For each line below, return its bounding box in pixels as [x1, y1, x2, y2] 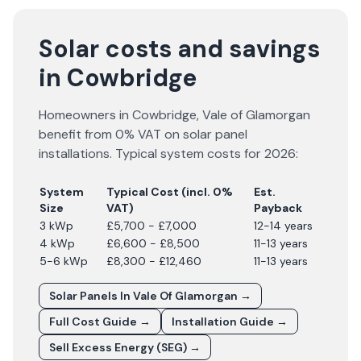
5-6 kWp [39, 254, 88, 268]
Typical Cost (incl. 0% [106, 185, 233, 199]
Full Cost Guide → [49, 314, 151, 329]
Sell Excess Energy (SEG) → [49, 340, 201, 355]
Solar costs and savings [39, 33, 320, 64]
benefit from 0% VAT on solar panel [39, 126, 247, 143]
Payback [254, 201, 302, 215]
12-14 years [254, 218, 313, 233]
